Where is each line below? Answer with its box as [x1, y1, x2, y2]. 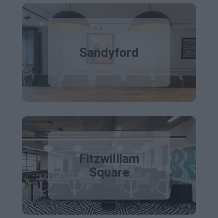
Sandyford [79, 45, 139, 60]
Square [89, 165, 129, 180]
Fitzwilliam [78, 151, 140, 166]
